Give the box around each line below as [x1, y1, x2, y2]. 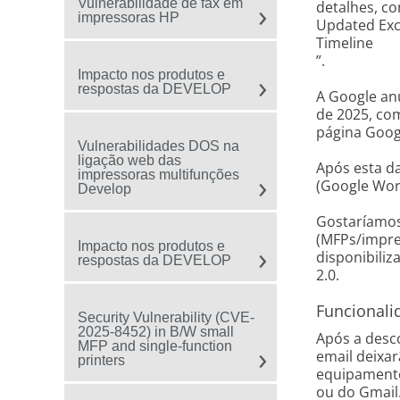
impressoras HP [78, 10, 179, 25]
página [316, 122, 365, 142]
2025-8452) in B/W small [78, 324, 234, 339]
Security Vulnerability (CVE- [78, 310, 254, 325]
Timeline [316, 33, 373, 53]
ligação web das [78, 153, 181, 168]
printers [78, 353, 125, 368]
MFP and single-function [78, 338, 232, 354]
